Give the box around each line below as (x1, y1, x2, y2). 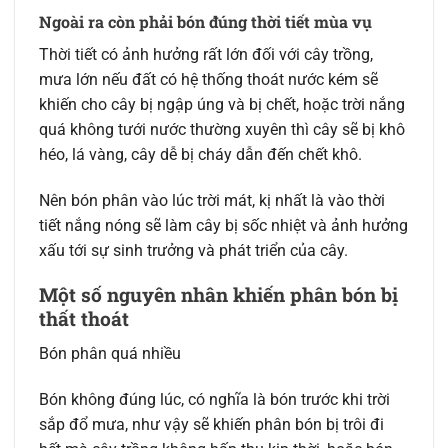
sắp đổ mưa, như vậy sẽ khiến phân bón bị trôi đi (39, 414, 384, 434)
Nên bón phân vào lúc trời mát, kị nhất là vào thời (39, 190, 385, 210)
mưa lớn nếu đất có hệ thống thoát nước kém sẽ (39, 69, 378, 89)
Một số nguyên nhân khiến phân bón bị (39, 282, 398, 308)
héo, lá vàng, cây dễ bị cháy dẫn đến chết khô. (39, 144, 362, 164)
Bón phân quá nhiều (39, 343, 181, 363)
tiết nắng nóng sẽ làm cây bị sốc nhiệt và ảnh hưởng (39, 215, 408, 235)
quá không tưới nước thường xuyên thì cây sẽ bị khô (39, 119, 405, 139)
